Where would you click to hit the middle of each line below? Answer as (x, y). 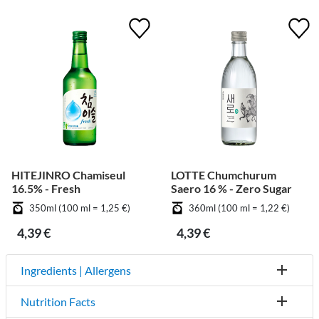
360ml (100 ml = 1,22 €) (239, 208)
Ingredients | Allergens (76, 270)
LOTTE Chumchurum (224, 174)
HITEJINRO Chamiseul (68, 174)
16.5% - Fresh (46, 188)
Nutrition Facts (58, 301)
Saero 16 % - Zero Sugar (231, 188)
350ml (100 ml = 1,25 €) (80, 208)
